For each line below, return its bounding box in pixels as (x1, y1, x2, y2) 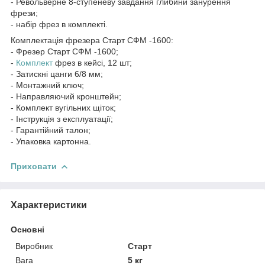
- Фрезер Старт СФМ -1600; (11, 46, 118, 56)
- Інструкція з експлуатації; (11, 114, 113, 124)
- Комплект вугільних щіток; (11, 102, 116, 112)
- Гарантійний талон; (11, 125, 91, 135)
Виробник (15, 241, 53, 251)
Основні (11, 224, 44, 234)
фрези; (11, 8, 38, 18)
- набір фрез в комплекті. (11, 19, 108, 29)
